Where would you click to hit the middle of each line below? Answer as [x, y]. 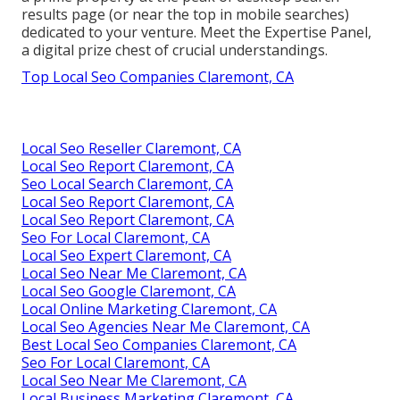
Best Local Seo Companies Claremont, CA [159, 345]
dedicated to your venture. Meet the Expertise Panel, [196, 33]
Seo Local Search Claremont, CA [127, 184]
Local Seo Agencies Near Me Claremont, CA [166, 327]
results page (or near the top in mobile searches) [185, 15]
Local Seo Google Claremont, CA [129, 292]
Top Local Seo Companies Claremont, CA [158, 77]
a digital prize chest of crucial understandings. [175, 50]
